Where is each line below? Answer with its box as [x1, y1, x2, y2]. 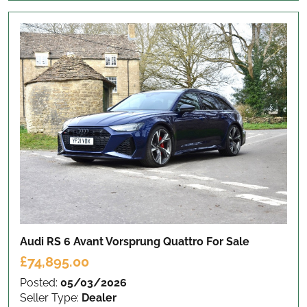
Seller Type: [20, 291, 82, 304]
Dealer [82, 291, 116, 304]
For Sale [206, 234, 249, 248]
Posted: [20, 275, 60, 289]
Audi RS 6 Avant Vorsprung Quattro [20, 234, 206, 248]
